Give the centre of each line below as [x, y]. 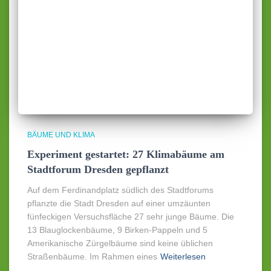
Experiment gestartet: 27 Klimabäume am [126, 154]
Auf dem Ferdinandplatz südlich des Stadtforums [120, 190]
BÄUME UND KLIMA [61, 135]
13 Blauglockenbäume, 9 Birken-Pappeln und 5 [117, 230]
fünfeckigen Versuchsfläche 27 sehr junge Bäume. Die [131, 216]
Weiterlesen [183, 256]
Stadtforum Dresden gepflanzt [98, 169]
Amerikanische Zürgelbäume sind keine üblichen [120, 243]
